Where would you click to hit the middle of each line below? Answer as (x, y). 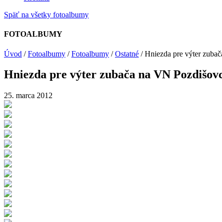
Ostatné (127, 54)
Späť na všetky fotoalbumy (46, 15)
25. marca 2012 (28, 96)
